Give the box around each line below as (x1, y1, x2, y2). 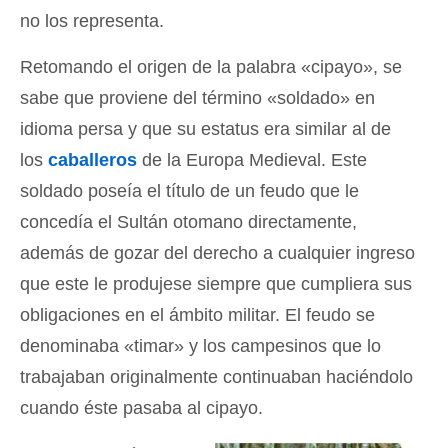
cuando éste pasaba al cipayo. (20, 398, 263, 418)
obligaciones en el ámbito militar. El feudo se (20, 305, 375, 325)
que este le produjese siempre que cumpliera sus (20, 274, 412, 294)
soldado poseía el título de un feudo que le (20, 181, 359, 201)
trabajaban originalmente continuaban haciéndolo (20, 367, 413, 387)
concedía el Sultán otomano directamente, (20, 212, 357, 232)
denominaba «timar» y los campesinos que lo (20, 336, 381, 356)
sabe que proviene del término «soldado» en (20, 88, 375, 108)
